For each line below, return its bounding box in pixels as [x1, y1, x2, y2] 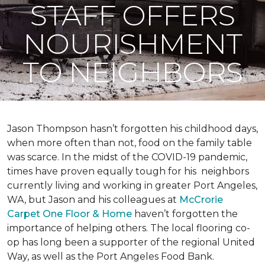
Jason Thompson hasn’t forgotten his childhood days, [7, 123, 258, 134]
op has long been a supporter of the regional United [7, 237, 255, 248]
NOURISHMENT [22, 27, 243, 61]
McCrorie [179, 194, 223, 205]
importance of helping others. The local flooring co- [7, 222, 250, 234]
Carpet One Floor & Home [7, 208, 132, 219]
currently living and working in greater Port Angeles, [7, 180, 257, 191]
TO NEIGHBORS [22, 55, 243, 89]
